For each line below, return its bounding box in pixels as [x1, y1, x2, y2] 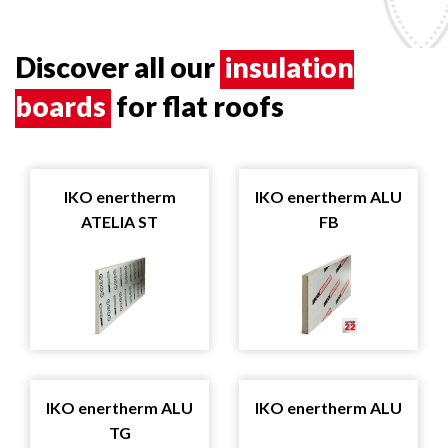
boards [15, 89, 106, 124]
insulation [225, 50, 354, 85]
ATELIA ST [81, 212, 158, 232]
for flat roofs [111, 89, 284, 124]
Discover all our [15, 50, 220, 85]
